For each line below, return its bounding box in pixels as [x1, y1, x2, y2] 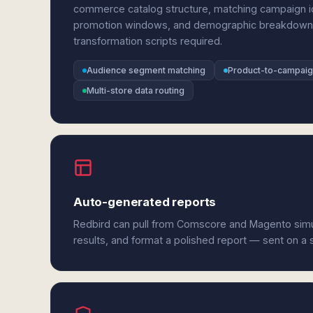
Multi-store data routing [87, 85, 184, 96]
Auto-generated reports [73, 195, 217, 209]
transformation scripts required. [73, 35, 222, 47]
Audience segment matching [87, 65, 205, 75]
